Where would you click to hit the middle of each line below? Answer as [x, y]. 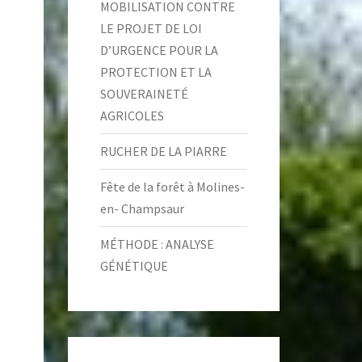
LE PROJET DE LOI [151, 28]
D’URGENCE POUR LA [159, 50]
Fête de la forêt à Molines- [172, 187]
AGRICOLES [132, 116]
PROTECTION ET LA [156, 72]
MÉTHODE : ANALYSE [157, 244]
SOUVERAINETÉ [144, 94]
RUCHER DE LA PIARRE [163, 151]
